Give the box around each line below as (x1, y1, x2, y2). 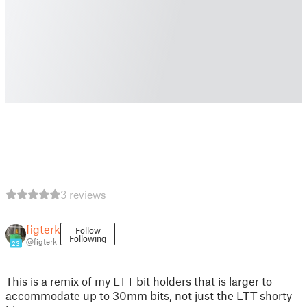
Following (69, 233, 106, 244)
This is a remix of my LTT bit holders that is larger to (5, 274, 272, 288)
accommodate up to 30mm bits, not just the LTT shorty (5, 288, 292, 302)
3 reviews (60, 188, 106, 201)
